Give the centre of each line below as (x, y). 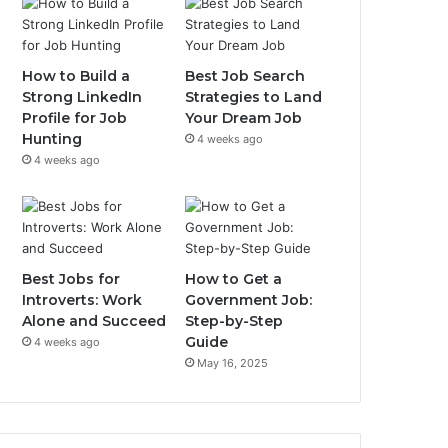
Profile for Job (75, 118)
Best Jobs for (71, 279)
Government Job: (249, 300)
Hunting (52, 139)
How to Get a (234, 279)
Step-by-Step (234, 321)
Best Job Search (245, 76)
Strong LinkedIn (82, 97)
